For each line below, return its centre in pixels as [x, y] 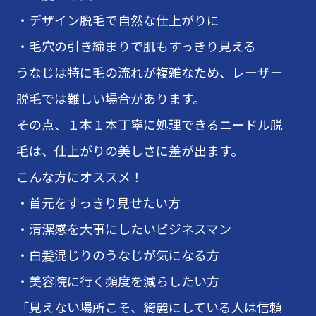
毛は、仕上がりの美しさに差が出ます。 [130, 150]
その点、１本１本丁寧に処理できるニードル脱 [150, 124]
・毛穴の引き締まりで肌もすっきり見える [136, 46]
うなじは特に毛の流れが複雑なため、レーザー [150, 72]
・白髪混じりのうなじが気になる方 [118, 255]
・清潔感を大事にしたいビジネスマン [124, 229]
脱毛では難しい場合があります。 [111, 98]
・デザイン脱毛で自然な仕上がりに [118, 20]
